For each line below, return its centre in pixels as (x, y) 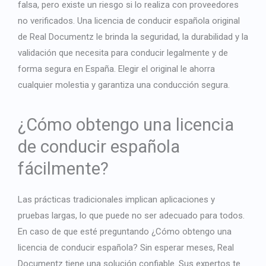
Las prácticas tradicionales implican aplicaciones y (116, 199)
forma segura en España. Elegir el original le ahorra (116, 69)
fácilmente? (63, 168)
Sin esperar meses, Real (186, 247)
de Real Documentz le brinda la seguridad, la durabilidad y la (133, 37)
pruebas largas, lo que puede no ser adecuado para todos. (131, 215)
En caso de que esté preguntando (85, 231)
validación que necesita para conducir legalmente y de (123, 53)
